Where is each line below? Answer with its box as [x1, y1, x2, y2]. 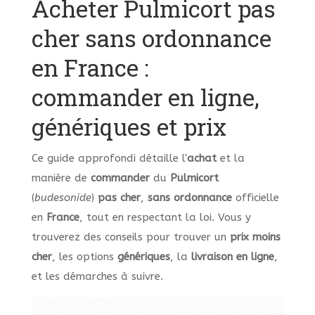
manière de [31, 172, 91, 184]
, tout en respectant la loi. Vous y [79, 211, 251, 224]
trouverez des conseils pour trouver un [31, 231, 230, 243]
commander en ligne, [31, 82, 259, 112]
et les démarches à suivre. [31, 270, 163, 283]
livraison [191, 250, 233, 263]
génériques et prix [31, 111, 226, 142]
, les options [51, 250, 117, 263]
